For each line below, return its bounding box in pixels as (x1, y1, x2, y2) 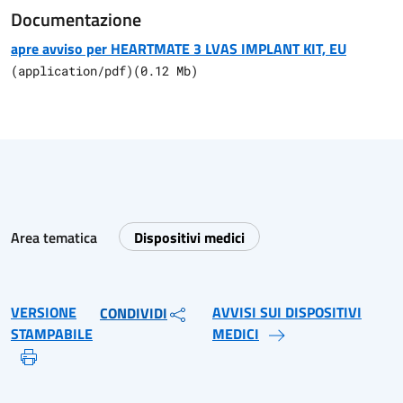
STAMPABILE (11, 323, 93, 345)
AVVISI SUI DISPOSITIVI (212, 301, 362, 323)
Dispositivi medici (134, 227, 245, 248)
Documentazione (11, 5, 141, 33)
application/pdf (18, 62, 126, 79)
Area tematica (11, 227, 97, 248)
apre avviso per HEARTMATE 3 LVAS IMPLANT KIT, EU (11, 38, 346, 59)
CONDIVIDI (100, 302, 167, 324)
